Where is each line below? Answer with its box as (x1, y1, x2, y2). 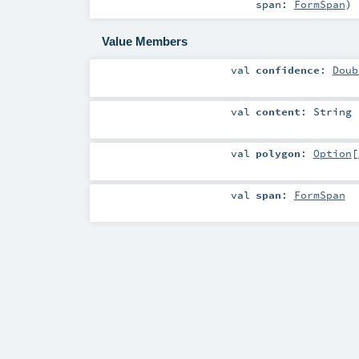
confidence (255, 63, 320, 76)
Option (313, 147, 352, 160)
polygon (255, 147, 301, 160)
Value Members (101, 34, 188, 49)
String (313, 105, 352, 119)
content (255, 105, 301, 119)
